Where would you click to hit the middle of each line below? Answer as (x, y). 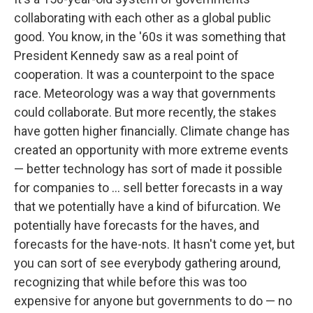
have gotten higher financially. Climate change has (152, 131)
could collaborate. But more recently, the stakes (145, 112)
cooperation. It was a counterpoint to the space (144, 74)
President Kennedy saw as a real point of (126, 56)
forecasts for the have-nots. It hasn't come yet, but (154, 244)
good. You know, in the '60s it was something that (150, 37)
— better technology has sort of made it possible (148, 169)
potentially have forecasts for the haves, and (137, 225)
